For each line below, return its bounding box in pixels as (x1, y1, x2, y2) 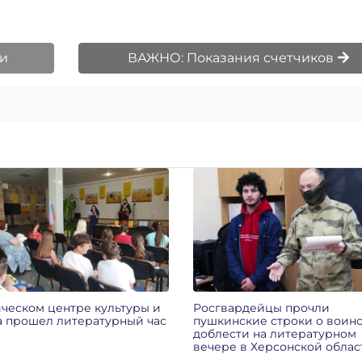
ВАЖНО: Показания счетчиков (127, 50, 337, 65)
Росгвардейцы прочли (192, 300, 330, 315)
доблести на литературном (192, 326, 356, 341)
